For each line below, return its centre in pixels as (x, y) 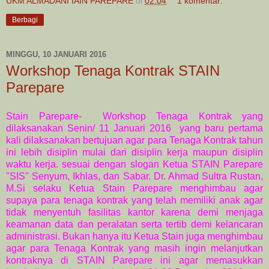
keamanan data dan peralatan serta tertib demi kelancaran (134, 225)
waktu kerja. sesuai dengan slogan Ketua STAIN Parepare (134, 165)
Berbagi (25, 20)
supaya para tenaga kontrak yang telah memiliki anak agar (134, 201)
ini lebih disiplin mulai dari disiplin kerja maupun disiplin (134, 153)
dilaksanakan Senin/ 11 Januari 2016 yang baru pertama (134, 128)
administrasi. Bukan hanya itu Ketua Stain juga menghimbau (134, 237)
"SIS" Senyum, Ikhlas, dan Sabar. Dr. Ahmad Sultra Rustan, (134, 177)
